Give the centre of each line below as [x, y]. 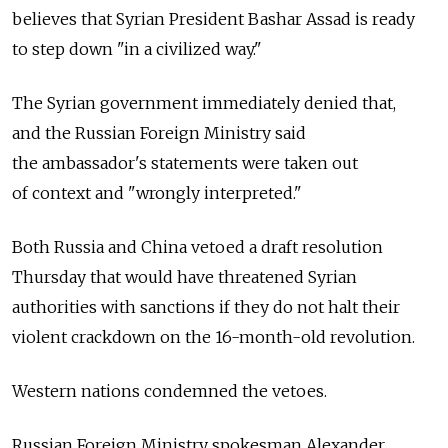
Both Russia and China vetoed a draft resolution [197, 247]
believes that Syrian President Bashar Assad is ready [213, 19]
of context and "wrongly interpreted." [157, 193]
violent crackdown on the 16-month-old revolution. [213, 337]
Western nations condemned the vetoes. [169, 391]
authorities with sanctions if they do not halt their [206, 307]
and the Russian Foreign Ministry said [159, 133]
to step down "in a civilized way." [137, 49]
